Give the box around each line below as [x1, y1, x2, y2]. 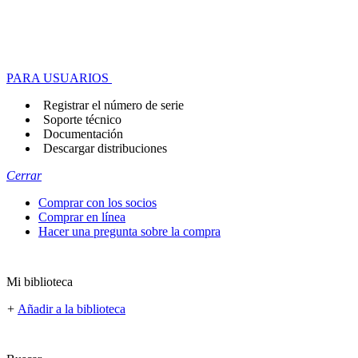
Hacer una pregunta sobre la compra [38, 225, 221, 238]
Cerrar [6, 169, 42, 182]
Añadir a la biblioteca [18, 302, 125, 316]
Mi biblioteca [6, 275, 73, 288]
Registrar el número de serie [43, 98, 184, 112]
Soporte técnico [43, 113, 121, 126]
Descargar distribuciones [43, 141, 167, 155]
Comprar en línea [38, 210, 125, 224]
